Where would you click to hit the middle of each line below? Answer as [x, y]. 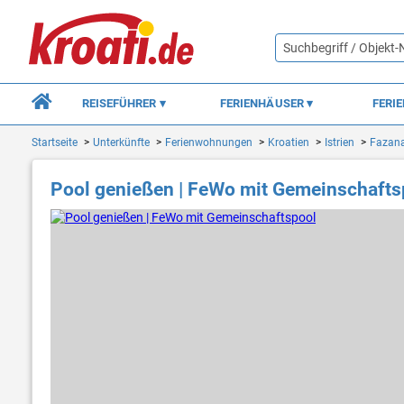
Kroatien [289, 143]
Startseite [55, 143]
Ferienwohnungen [209, 143]
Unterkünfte [121, 143]
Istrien [340, 143]
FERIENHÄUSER [263, 103]
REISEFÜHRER [120, 103]
